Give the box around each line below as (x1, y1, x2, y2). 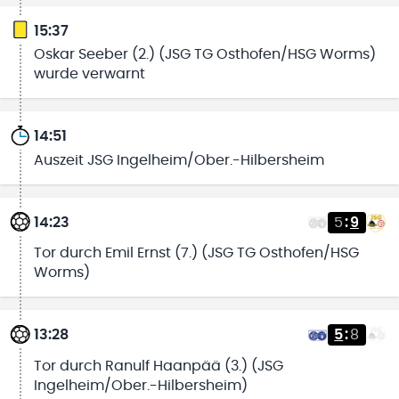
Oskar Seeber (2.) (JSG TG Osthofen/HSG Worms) (33, 47, 376, 62)
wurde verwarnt (33, 67, 145, 82)
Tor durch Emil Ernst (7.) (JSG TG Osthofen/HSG (33, 246, 359, 261)
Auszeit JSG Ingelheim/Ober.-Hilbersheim (33, 153, 324, 168)
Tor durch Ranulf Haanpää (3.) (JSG (33, 358, 283, 373)
